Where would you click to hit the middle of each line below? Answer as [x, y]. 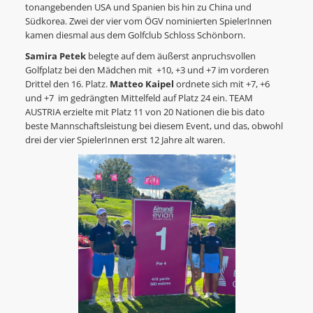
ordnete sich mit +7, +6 [221, 85]
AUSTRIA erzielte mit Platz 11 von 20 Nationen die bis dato [145, 112]
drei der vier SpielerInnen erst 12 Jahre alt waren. [125, 140]
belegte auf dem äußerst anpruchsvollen [170, 57]
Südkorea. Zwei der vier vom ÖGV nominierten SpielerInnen [148, 22]
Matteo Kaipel [141, 85]
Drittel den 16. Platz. [67, 85]
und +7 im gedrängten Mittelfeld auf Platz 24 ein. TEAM [139, 99]
